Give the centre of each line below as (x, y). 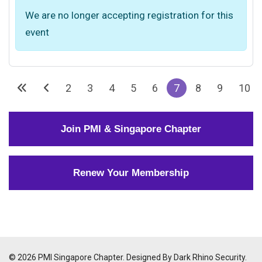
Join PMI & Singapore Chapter (131, 129)
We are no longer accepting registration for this (129, 15)
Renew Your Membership (131, 173)
